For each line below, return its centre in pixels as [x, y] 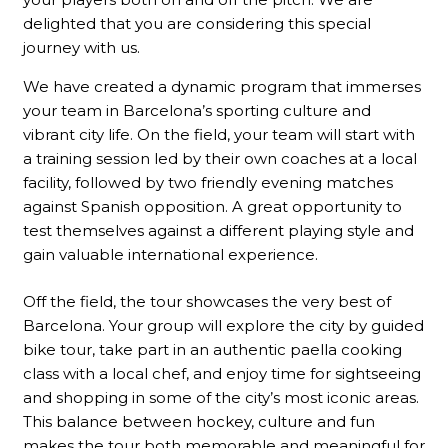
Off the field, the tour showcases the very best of [206, 301]
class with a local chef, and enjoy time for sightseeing [221, 373]
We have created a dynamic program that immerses [221, 87]
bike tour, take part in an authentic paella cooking [212, 349]
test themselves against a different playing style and [218, 231]
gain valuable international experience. [170, 255]
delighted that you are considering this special [196, 24]
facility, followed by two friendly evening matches [207, 183]
